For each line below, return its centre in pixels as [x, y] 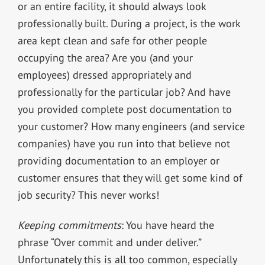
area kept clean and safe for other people [112, 40]
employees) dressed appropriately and [104, 75]
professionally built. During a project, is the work [129, 23]
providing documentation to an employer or [118, 160]
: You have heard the [167, 225]
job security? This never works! [88, 195]
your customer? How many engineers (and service [131, 126]
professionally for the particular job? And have [124, 92]
